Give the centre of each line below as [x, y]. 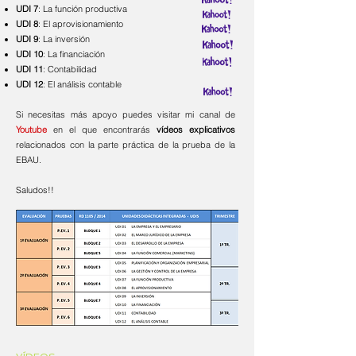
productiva [105, 9]
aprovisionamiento [87, 24]
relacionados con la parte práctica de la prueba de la [126, 145]
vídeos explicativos [196, 130]
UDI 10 [29, 54]
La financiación [76, 54]
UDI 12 [29, 84]
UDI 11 [29, 69]
